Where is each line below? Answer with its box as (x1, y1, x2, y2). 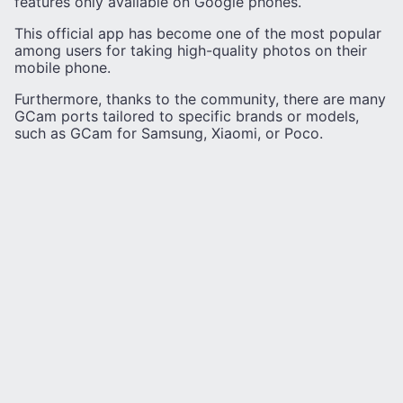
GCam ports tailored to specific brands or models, (14, 106, 359, 125)
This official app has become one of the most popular (14, 23, 381, 42)
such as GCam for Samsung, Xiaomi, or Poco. (14, 123, 323, 142)
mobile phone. (14, 58, 111, 76)
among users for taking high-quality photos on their (14, 40, 367, 59)
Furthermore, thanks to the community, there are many (14, 89, 386, 108)
